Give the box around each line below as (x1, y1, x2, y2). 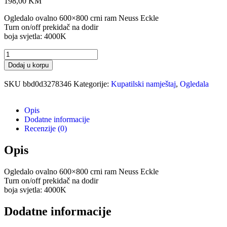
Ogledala (180, 80, 209, 88)
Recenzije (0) (24, 124, 67, 133)
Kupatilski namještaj (111, 80, 176, 88)
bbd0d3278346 (23, 80, 73, 88)
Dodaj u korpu (8, 61, 49, 69)
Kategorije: (73, 80, 109, 88)
